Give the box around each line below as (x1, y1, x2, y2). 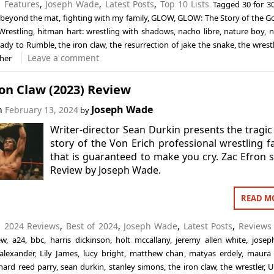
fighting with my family (62, 12, 147, 23)
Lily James (39, 248, 78, 259)
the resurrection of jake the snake (109, 39, 234, 50)
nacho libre (178, 25, 220, 37)
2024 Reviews (4, 220, 61, 232)
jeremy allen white (176, 234, 246, 245)
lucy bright (83, 248, 124, 259)
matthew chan (129, 248, 184, 259)
